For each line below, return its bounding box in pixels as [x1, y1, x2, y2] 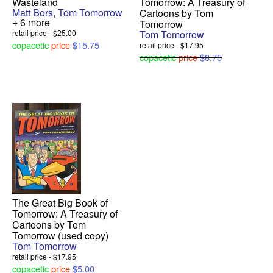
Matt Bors [12, 5, 53, 20]
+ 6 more [12, 15, 50, 30]
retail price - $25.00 [12, 27, 76, 38]
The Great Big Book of [12, 196, 108, 210]
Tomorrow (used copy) [12, 229, 108, 243]
